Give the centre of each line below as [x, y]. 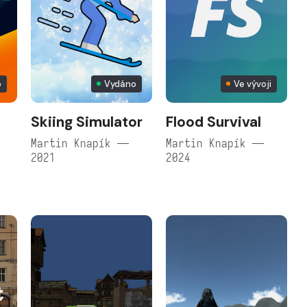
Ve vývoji [252, 84]
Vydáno [120, 84]
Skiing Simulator [86, 122]
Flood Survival [213, 122]
